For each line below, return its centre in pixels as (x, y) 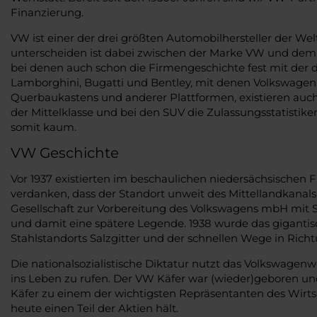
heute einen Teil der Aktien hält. (94, 308)
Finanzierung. (47, 12)
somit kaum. (44, 127)
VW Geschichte (65, 152)
